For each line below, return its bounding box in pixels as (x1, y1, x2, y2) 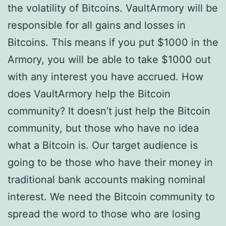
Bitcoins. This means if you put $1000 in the (8, 36, 218, 48)
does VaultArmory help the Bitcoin (8, 88, 171, 100)
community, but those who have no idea (8, 122, 199, 134)
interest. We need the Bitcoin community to (8, 191, 215, 203)
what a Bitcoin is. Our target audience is (8, 139, 198, 151)
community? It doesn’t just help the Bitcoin (8, 105, 210, 117)
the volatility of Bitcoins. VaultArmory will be (8, 2, 218, 14)
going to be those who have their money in (8, 156, 213, 168)
